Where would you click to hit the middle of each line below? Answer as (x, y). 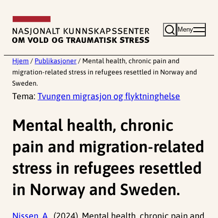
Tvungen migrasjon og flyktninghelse (109, 96)
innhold (18, 39)
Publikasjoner (56, 61)
